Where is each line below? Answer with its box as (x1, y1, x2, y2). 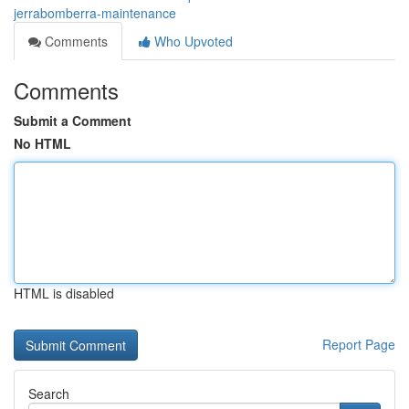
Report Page (322, 335, 395, 353)
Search (28, 384, 69, 403)
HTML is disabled (14, 284, 114, 302)
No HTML (14, 134, 71, 152)
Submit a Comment (14, 111, 131, 130)
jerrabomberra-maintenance (14, 4, 176, 22)
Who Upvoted (151, 32, 233, 50)
